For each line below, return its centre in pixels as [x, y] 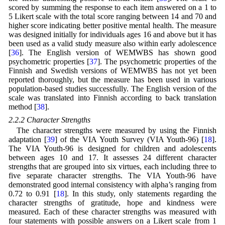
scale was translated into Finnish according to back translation [113, 97]
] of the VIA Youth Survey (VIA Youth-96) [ [130, 139]
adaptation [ [28, 139]
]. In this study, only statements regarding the [140, 193]
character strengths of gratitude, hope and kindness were [113, 202]
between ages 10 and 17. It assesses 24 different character [113, 157]
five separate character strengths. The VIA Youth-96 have [113, 175]
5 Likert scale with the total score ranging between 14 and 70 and [113, 16]
